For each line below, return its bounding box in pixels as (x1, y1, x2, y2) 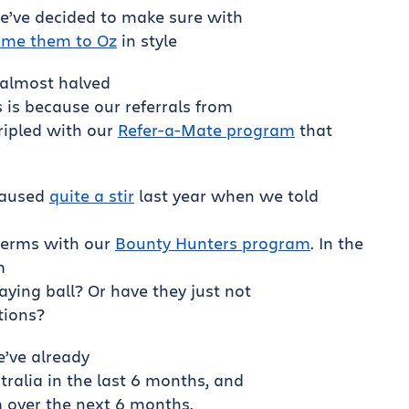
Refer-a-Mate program (118, 119, 295, 141)
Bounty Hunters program (115, 232, 310, 254)
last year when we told (134, 184, 319, 206)
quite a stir (49, 184, 134, 206)
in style (117, 29, 177, 51)
